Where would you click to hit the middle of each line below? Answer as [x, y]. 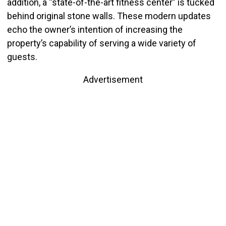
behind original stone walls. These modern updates [109, 16]
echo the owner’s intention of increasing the [95, 30]
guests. [23, 57]
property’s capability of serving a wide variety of [101, 43]
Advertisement [113, 80]
